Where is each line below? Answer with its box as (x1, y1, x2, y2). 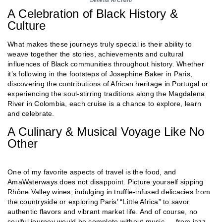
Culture (7, 18, 46, 32)
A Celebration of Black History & (7, 6, 178, 20)
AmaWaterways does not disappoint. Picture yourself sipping (7, 177, 204, 186)
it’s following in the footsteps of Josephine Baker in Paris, (7, 69, 192, 78)
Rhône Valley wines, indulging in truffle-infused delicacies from (7, 187, 210, 196)
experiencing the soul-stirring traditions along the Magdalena (7, 89, 205, 98)
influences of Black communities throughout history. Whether (7, 59, 204, 68)
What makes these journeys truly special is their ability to (7, 40, 192, 48)
